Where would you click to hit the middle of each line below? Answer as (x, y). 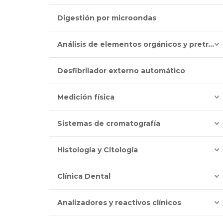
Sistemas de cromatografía (109, 123)
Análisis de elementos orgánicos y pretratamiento (211, 44)
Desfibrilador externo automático (121, 71)
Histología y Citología (98, 150)
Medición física (86, 97)
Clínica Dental (84, 176)
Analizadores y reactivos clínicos (119, 203)
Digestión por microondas (107, 18)
